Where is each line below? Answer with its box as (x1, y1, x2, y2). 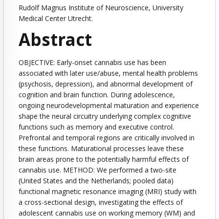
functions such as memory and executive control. (19, 122, 174, 131)
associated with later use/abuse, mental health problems (19, 68, 198, 78)
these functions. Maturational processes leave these (19, 143, 184, 153)
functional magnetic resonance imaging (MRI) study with (19, 186, 197, 196)
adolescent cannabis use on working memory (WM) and (19, 208, 195, 218)
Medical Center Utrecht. (19, 13, 93, 23)
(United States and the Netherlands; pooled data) (19, 175, 174, 185)
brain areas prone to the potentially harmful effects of (19, 154, 189, 164)
